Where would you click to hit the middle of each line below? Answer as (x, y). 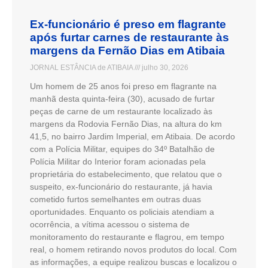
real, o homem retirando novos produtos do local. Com (133, 249)
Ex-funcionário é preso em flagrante (128, 24)
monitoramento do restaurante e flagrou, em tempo (127, 237)
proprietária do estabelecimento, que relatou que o (126, 174)
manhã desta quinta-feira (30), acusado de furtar (122, 98)
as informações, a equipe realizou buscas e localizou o (133, 262)
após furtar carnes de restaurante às (130, 37)
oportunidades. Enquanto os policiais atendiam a (122, 211)
